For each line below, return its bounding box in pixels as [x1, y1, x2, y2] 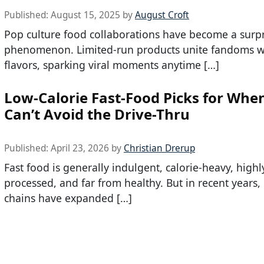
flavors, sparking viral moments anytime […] [4, 57, 219, 72]
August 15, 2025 [51, 8, 120, 21]
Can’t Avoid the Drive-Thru [4, 104, 190, 124]
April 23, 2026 [51, 142, 109, 155]
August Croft [135, 8, 189, 21]
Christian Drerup [124, 142, 195, 155]
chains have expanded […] [4, 191, 132, 206]
